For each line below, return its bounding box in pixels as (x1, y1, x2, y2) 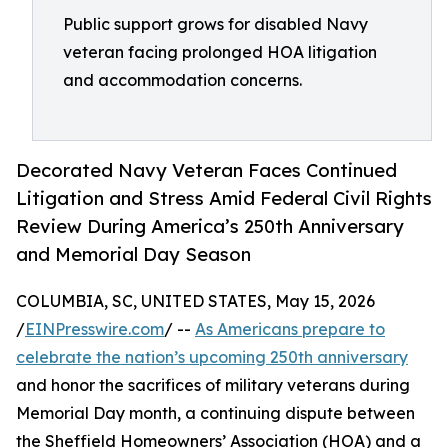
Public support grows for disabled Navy (63, 14, 368, 34)
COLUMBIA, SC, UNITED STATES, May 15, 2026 (16, 291, 375, 312)
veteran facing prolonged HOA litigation (63, 42, 377, 62)
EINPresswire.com (25, 319, 164, 340)
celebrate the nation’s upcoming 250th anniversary (16, 347, 408, 368)
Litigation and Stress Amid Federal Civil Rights (16, 187, 432, 210)
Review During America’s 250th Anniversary (16, 215, 404, 238)
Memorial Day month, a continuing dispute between (16, 403, 415, 424)
